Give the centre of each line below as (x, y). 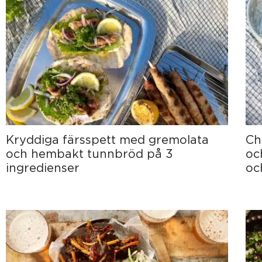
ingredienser (43, 167)
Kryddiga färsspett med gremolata (107, 139)
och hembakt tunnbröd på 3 (89, 153)
